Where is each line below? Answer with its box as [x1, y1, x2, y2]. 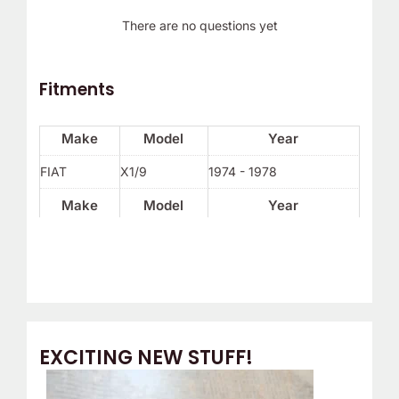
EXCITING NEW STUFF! [38, 343, 253, 371]
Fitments [38, 77, 115, 102]
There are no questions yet [121, 18, 278, 34]
